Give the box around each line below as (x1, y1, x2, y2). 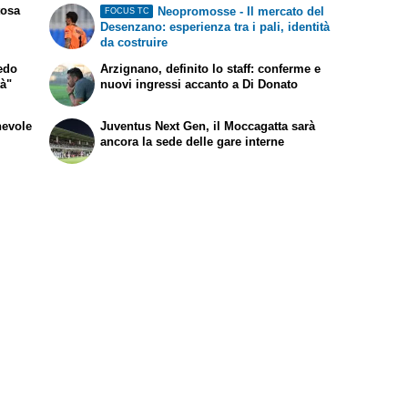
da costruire (100, 35, 168, 49)
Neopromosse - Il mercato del (157, 4, 324, 18)
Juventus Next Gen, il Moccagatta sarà (100, 119, 316, 134)
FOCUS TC (104, 6, 149, 16)
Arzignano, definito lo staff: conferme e (100, 62, 321, 76)
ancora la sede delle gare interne (100, 135, 285, 149)
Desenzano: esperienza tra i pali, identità (100, 19, 331, 34)
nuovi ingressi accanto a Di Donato (100, 77, 299, 92)
